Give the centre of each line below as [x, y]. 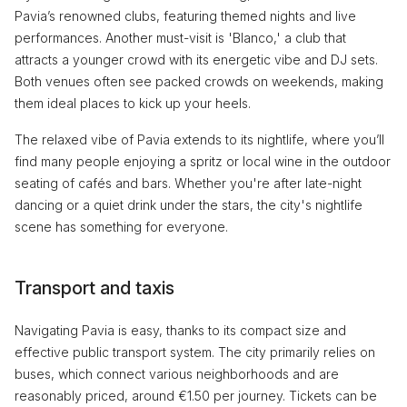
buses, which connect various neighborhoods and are [177, 373]
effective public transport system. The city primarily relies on [195, 352]
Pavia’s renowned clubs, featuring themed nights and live [185, 15]
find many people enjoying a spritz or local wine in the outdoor [203, 161]
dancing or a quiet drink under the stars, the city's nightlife [189, 204]
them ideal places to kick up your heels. [133, 103]
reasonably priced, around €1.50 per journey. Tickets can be [196, 395]
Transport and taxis [94, 288]
